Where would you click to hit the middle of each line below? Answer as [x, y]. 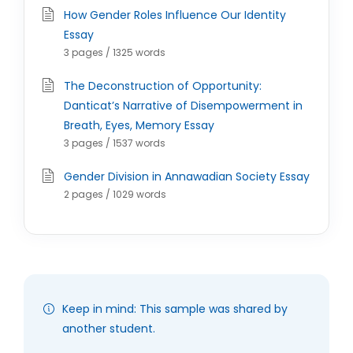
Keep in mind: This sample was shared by [175, 309]
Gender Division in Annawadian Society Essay [187, 176]
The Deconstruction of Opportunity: [163, 86]
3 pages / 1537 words [115, 143]
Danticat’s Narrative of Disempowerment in [183, 106]
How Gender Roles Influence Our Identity [175, 15]
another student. [109, 329]
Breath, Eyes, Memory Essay [139, 125]
